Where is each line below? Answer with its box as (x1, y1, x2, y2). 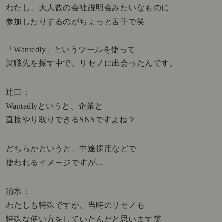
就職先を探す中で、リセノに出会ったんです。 (5, 59, 178, 68)
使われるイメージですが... (5, 158, 103, 167)
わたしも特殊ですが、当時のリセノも (5, 201, 145, 210)
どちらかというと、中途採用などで (5, 144, 137, 153)
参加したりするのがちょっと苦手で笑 (5, 17, 145, 26)
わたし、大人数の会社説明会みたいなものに (5, 3, 169, 12)
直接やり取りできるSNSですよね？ (5, 115, 136, 124)
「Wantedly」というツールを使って (5, 45, 136, 54)
